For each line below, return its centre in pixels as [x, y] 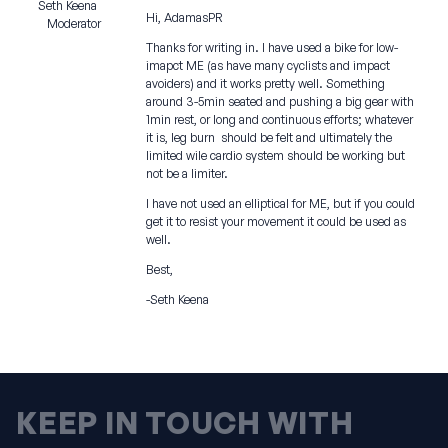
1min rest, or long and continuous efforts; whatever [279, 119]
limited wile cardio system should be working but [275, 155]
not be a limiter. [187, 173]
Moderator [73, 23]
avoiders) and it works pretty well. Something [265, 83]
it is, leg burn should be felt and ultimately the [269, 137]
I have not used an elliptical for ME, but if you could [280, 203]
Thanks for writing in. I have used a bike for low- [272, 47]
